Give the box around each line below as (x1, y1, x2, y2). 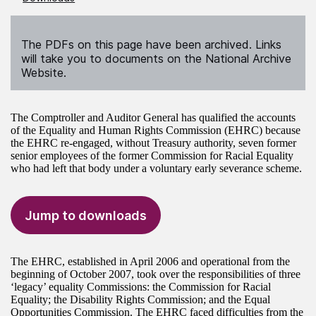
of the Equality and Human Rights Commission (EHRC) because (11, 124, 300, 137)
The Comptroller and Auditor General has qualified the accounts (11, 111, 296, 124)
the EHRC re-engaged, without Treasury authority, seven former (11, 137, 296, 150)
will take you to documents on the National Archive (21, 51, 291, 66)
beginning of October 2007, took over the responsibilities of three (11, 268, 300, 281)
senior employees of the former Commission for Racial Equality (11, 150, 293, 162)
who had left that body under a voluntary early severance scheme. (11, 162, 302, 175)
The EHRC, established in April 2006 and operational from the (11, 255, 290, 268)
